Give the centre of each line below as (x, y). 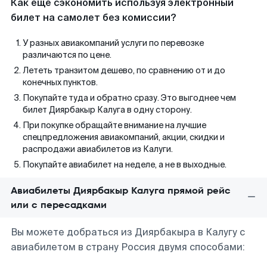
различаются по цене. (67, 55)
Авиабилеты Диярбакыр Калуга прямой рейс (121, 190)
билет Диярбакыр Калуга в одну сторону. (107, 110)
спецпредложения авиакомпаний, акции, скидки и (124, 137)
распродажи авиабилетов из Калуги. (98, 149)
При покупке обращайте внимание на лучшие (114, 125)
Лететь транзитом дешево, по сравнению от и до (124, 70)
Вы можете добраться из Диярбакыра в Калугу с (128, 232)
